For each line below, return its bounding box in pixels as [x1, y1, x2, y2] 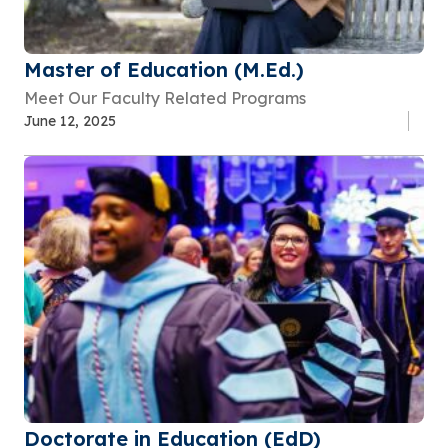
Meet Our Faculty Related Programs [24, 88, 306, 109]
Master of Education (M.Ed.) [24, 57, 304, 83]
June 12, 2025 [24, 112, 116, 131]
